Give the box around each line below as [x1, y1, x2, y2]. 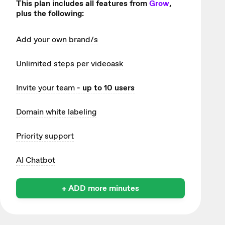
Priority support [16, 131, 74, 142]
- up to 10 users [75, 82, 135, 93]
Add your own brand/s [16, 34, 98, 45]
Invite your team [16, 82, 75, 93]
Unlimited [16, 58, 54, 69]
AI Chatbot [16, 155, 55, 166]
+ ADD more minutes [62, 183, 139, 194]
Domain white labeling [16, 106, 96, 118]
